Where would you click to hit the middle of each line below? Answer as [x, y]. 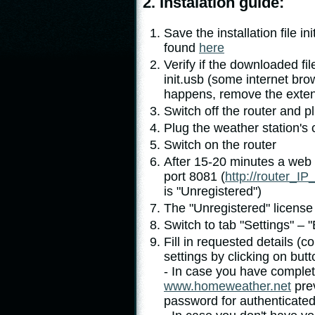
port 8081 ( [194, 176]
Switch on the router [220, 145]
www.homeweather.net [227, 286]
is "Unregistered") [213, 191]
